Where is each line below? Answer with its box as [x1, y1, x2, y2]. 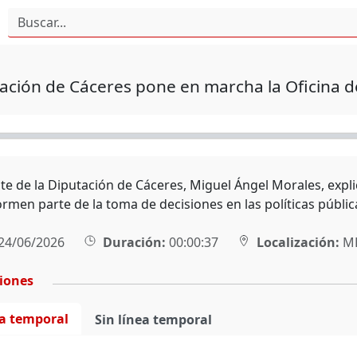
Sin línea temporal [94, 311, 212, 328]
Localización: [256, 233, 339, 251]
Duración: [102, 233, 166, 251]
